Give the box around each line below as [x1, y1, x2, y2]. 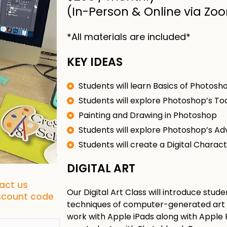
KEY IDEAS [67, 54, 123, 70]
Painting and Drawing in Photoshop [78, 109, 217, 121]
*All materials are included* [67, 30, 191, 43]
